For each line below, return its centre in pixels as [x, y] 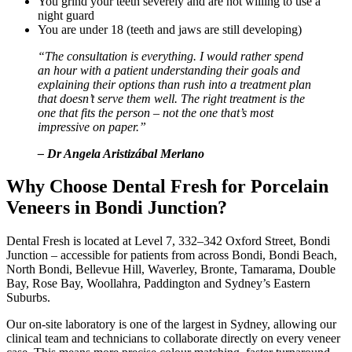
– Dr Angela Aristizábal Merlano [121, 153]
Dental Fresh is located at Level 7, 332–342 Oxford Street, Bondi [168, 241]
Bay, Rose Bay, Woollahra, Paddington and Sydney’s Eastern [158, 284]
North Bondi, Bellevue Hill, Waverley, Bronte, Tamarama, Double [171, 269]
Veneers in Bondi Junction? [117, 208]
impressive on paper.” [92, 126]
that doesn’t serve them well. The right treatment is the [171, 98]
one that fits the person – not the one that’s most [156, 112]
